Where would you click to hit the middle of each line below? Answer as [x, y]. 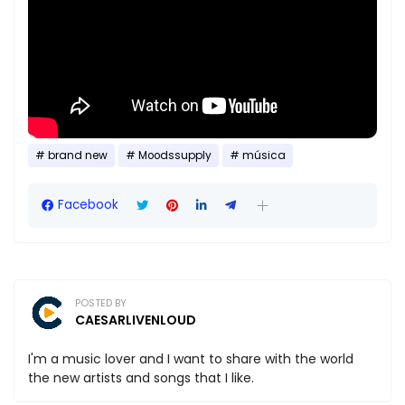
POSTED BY [101, 303]
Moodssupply [175, 156]
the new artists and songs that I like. [141, 378]
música [264, 156]
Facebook [88, 205]
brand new [78, 156]
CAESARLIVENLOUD [136, 320]
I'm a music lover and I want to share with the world [191, 359]
